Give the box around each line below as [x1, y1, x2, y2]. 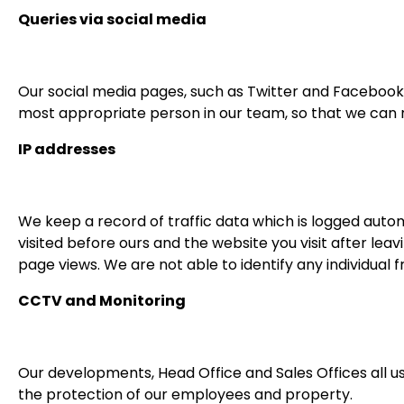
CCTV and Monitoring [18, 290, 186, 311]
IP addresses [18, 139, 115, 160]
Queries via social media [18, 9, 207, 30]
